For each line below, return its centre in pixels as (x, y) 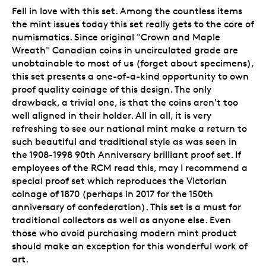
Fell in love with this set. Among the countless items (127, 11)
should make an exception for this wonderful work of (130, 246)
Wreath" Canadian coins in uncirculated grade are (125, 50)
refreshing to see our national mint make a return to (129, 128)
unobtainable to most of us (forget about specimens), (133, 63)
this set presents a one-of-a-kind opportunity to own (130, 76)
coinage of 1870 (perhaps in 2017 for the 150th (113, 194)
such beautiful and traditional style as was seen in (124, 141)
